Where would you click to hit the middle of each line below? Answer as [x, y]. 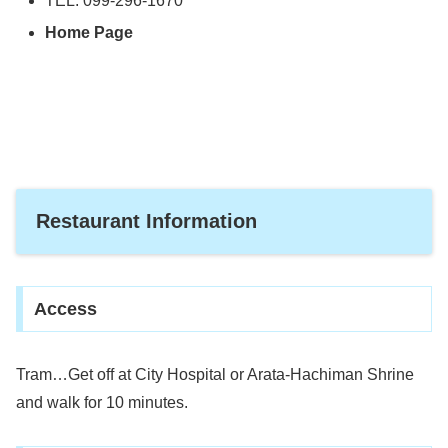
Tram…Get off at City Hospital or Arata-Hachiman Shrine [215, 375]
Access [65, 309]
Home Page [89, 32]
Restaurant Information [146, 220]
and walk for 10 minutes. [102, 403]
